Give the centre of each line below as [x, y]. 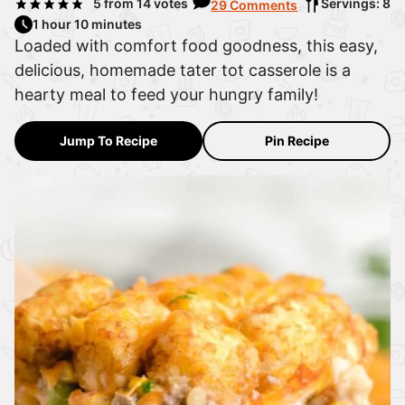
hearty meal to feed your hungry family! [166, 95]
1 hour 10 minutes [87, 24]
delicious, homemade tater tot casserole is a [183, 71]
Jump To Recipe [108, 141]
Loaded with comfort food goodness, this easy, [196, 46]
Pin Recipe [297, 141]
